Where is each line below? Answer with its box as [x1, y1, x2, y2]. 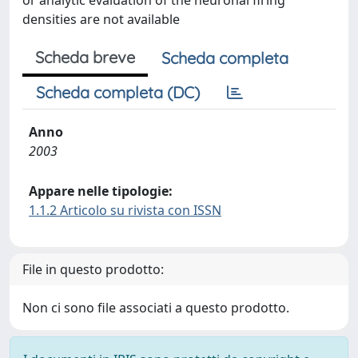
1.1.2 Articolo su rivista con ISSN [29, 201, 221, 219]
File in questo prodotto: [22, 261, 164, 278]
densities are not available [22, 10, 180, 28]
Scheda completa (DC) [36, 82, 200, 102]
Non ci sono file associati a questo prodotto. [22, 299, 289, 316]
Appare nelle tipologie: [29, 182, 173, 200]
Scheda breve [35, 47, 135, 67]
